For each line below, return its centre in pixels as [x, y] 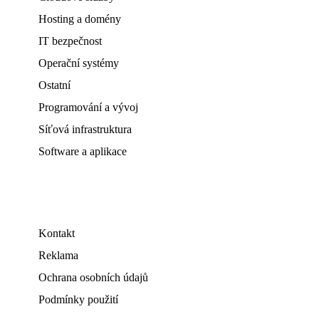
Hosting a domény [80, 19]
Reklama [58, 255]
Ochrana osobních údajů [93, 277]
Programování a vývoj [88, 107]
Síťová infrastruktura [85, 129]
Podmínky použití [78, 299]
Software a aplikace [83, 151]
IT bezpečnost [70, 41]
